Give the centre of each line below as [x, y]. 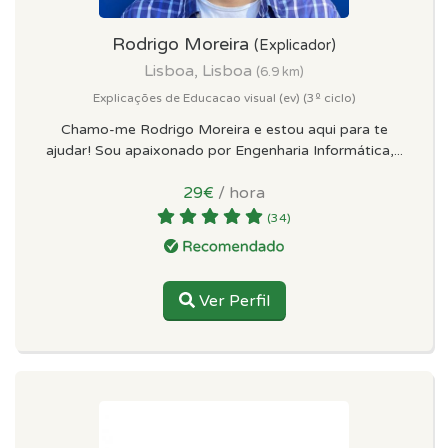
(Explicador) [295, 45]
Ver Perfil [232, 300]
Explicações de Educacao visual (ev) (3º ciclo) [224, 97]
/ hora [239, 192]
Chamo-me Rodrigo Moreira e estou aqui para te [224, 129]
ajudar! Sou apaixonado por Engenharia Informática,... [224, 150]
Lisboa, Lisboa [200, 70]
